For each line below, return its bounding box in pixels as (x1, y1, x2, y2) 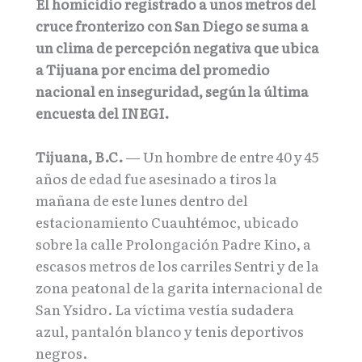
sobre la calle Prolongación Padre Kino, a (36, 234, 311, 255)
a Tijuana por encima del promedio (36, 59, 270, 80)
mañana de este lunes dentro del (36, 190, 248, 211)
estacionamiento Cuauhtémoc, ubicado (36, 212, 299, 233)
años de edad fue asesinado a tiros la (36, 168, 277, 189)
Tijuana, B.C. (36, 146, 123, 167)
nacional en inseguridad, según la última (36, 81, 309, 102)
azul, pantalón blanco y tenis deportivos (36, 321, 304, 342)
